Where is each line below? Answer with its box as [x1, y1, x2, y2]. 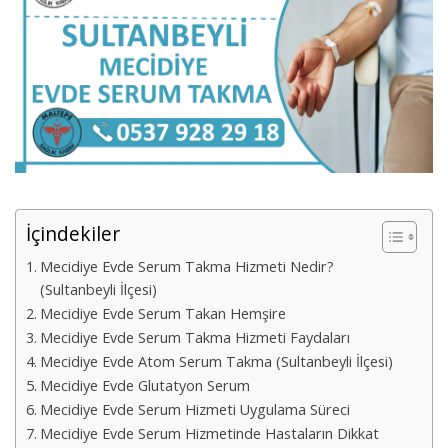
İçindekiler [26, 219, 120, 247]
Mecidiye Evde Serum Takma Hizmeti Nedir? [39, 256, 334, 276]
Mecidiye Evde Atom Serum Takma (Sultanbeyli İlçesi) [39, 351, 393, 371]
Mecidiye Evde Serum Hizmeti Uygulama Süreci [39, 399, 350, 419]
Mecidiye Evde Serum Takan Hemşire [39, 303, 286, 323]
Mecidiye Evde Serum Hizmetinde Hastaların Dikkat [39, 423, 379, 443]
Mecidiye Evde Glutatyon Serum [39, 375, 250, 395]
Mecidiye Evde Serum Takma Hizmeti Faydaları [39, 327, 350, 347]
